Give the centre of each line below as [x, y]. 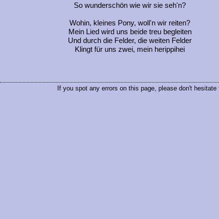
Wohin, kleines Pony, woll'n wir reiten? [130, 23]
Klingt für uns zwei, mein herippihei [130, 50]
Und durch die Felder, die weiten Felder [130, 41]
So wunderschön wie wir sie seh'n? [130, 6]
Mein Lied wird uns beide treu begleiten [130, 32]
